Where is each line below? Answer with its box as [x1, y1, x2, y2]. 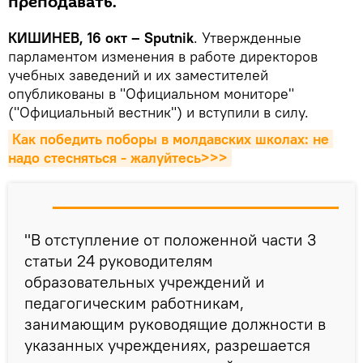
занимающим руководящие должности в [24, 313, 326, 334]
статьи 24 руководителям [24, 250, 213, 271]
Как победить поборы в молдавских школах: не [12, 129, 329, 148]
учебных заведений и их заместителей [8, 65, 268, 84]
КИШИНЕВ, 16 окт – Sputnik [8, 28, 194, 47]
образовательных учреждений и [24, 271, 265, 292]
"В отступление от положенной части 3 [24, 228, 317, 250]
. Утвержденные [194, 28, 301, 47]
